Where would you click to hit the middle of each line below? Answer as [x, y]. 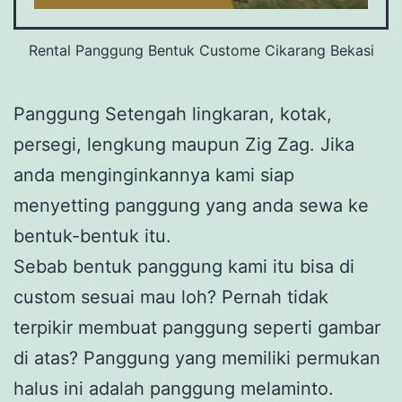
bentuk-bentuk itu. [92, 236]
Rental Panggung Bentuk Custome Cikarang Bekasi [201, 51]
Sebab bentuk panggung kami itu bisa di [184, 267]
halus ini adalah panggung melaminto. [174, 389]
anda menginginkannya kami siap [154, 175]
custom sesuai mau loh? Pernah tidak [171, 297]
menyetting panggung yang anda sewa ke [191, 206]
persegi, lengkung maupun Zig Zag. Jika [184, 145]
